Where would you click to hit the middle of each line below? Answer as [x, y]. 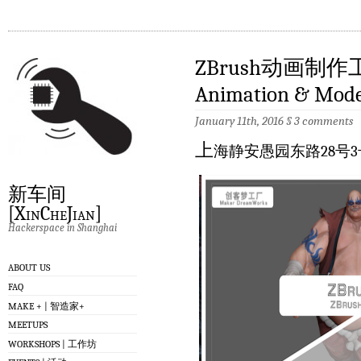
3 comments [324, 121]
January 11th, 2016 [241, 121]
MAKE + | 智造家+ [46, 306]
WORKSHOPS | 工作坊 [52, 344]
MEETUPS [28, 325]
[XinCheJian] [55, 214]
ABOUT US [29, 268]
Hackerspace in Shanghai [62, 227]
